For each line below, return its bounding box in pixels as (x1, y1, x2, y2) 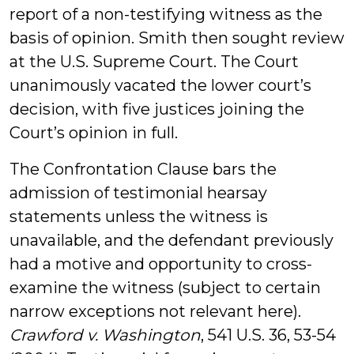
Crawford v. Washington (9, 326, 201, 345)
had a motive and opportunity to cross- (9, 254, 312, 273)
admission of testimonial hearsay (9, 183, 267, 202)
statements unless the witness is (9, 207, 268, 226)
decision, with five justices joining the (9, 100, 304, 119)
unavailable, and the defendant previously (9, 231, 333, 250)
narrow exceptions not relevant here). (9, 302, 301, 321)
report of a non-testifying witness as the (9, 5, 322, 24)
